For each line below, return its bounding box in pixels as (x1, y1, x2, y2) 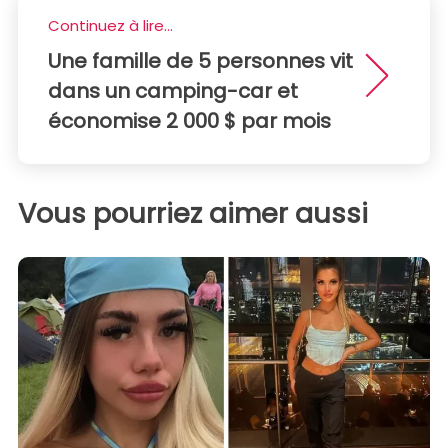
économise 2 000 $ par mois (48, 107, 331, 136)
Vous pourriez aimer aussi (18, 195, 368, 233)
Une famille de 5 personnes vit (48, 47, 353, 76)
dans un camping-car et (48, 77, 298, 106)
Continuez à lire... (48, 15, 173, 37)
